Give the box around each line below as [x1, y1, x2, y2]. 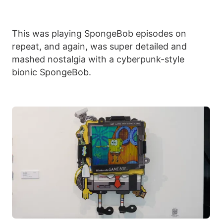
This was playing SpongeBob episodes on [12, 28, 186, 39]
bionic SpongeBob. [12, 67, 91, 78]
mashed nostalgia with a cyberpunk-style [12, 54, 184, 65]
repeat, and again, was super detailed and [12, 41, 187, 52]
